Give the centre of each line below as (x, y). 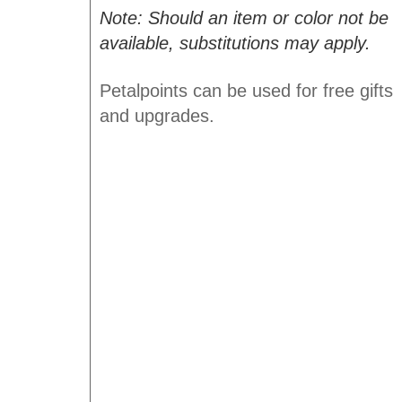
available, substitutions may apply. (235, 43)
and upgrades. (157, 116)
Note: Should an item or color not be (244, 18)
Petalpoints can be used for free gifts (246, 91)
